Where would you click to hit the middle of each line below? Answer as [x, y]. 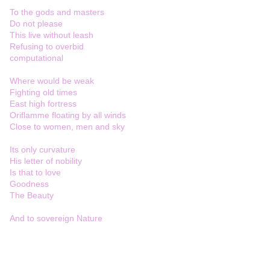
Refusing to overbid [47, 47]
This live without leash [52, 35]
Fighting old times [43, 93]
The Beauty [32, 196]
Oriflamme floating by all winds [68, 115]
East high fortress [43, 104]
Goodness [29, 184]
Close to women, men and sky [67, 127]
